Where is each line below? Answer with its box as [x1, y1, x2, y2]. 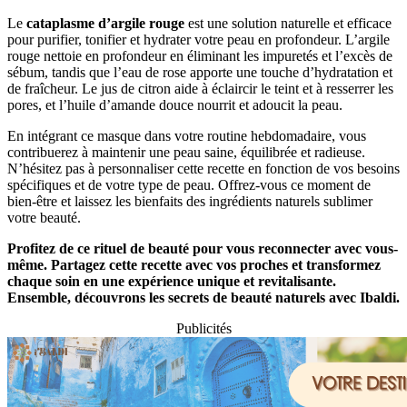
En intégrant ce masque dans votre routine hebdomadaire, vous [7, 127, 366, 144]
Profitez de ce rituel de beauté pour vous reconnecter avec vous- [7, 240, 398, 256]
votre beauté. [7, 209, 81, 225]
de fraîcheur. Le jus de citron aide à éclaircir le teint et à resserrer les [7, 80, 393, 96]
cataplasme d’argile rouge [26, 15, 184, 31]
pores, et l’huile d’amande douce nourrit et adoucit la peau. [7, 96, 342, 113]
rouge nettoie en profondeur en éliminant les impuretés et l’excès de [7, 47, 392, 64]
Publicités [175, 320, 232, 336]
